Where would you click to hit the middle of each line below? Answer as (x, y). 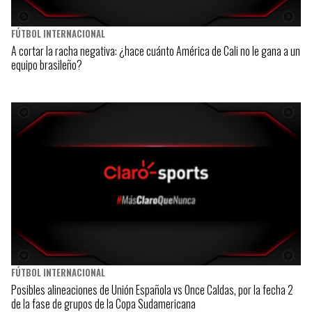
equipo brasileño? (47, 64)
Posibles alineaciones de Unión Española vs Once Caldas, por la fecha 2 (152, 290)
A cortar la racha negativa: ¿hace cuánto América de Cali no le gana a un (156, 50)
